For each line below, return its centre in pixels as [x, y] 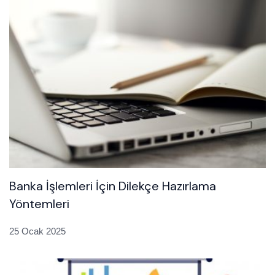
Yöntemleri [39, 204]
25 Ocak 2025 [37, 231]
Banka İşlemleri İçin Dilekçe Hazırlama [113, 186]
